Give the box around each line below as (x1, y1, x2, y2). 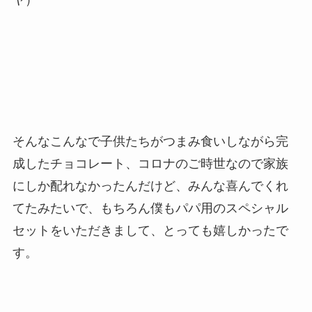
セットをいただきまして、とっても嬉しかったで (12, 224, 288, 238)
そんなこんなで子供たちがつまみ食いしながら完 (12, 134, 288, 149)
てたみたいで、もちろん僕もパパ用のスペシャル (12, 201, 288, 216)
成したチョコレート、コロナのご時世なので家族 (12, 157, 288, 171)
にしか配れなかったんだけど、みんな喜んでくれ (12, 179, 288, 194)
